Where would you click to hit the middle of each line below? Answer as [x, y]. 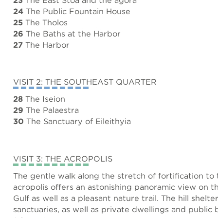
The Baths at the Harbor [72, 33]
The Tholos [45, 22]
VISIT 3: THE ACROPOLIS [63, 158]
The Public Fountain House [77, 11]
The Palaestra [51, 110]
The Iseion [44, 99]
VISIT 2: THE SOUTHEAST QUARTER [85, 82]
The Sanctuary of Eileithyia [77, 121]
